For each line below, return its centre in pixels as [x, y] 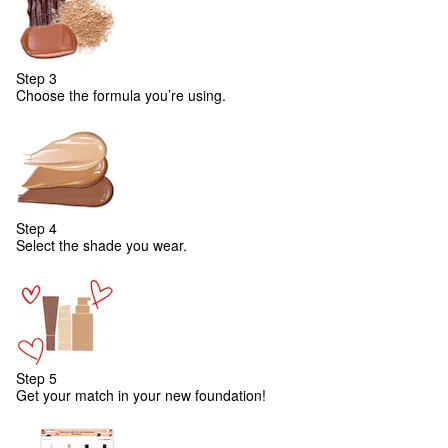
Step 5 [36, 378]
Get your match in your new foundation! [141, 395]
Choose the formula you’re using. [121, 95]
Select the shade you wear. [101, 245]
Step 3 [36, 78]
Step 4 [36, 228]
